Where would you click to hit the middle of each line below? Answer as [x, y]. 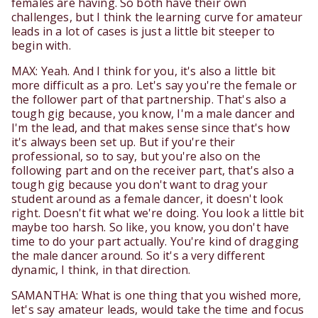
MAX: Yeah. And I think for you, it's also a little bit [144, 71]
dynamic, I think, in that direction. [101, 270]
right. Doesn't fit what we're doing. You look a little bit [158, 213]
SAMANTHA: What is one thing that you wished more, [157, 296]
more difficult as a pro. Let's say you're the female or [154, 86]
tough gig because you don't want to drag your [139, 185]
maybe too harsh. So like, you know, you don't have [150, 227]
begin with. [41, 46]
